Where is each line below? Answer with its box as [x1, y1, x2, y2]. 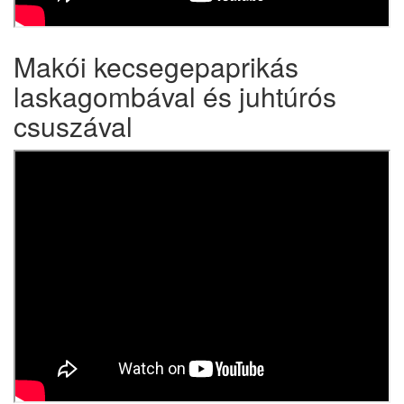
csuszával [14, 106, 133, 145]
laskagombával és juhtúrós [14, 77, 336, 115]
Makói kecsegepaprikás [14, 47, 298, 86]
